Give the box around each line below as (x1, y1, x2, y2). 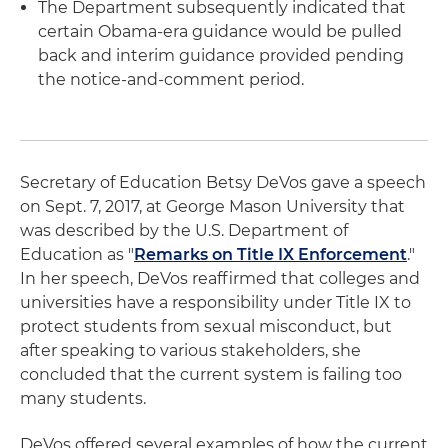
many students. (20, 389, 146, 408)
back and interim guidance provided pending (38, 46, 404, 65)
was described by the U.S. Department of (20, 221, 348, 240)
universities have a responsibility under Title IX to (20, 293, 411, 312)
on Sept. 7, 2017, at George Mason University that (20, 197, 405, 216)
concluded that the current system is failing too (20, 365, 402, 384)
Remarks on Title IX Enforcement (134, 245, 407, 264)
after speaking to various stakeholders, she (20, 341, 361, 360)
